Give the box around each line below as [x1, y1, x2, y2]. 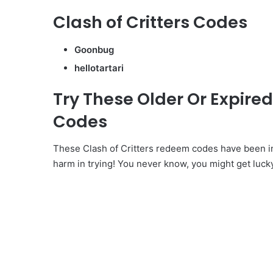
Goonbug [74, 43, 114, 55]
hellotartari [74, 62, 124, 74]
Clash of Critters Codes [53, 11, 247, 34]
